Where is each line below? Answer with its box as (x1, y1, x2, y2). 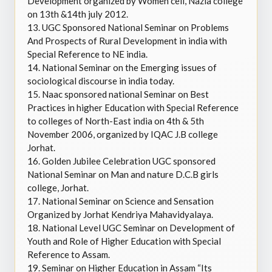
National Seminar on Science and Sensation (42, 195, 214, 206)
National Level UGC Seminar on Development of (42, 222, 235, 233)
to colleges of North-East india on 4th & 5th (27, 115, 204, 126)
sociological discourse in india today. (27, 75, 174, 86)
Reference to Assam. (27, 249, 110, 260)
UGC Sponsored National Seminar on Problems (42, 22, 229, 33)
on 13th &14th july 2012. (27, 8, 128, 19)
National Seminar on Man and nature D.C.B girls (27, 169, 219, 180)
